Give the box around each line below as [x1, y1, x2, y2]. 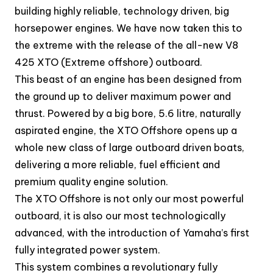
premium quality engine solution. [15, 175, 168, 188]
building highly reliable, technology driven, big [15, 5, 229, 17]
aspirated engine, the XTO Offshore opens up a [15, 124, 237, 136]
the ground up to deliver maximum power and [15, 90, 231, 102]
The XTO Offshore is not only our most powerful [15, 193, 244, 205]
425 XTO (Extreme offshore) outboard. [15, 56, 202, 68]
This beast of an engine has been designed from [15, 73, 242, 85]
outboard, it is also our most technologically [15, 210, 225, 222]
